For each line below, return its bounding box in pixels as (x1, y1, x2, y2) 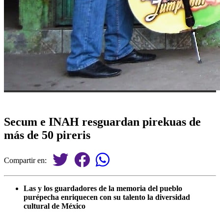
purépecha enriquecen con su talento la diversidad (24, 192, 190, 201)
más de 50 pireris (4, 128, 90, 141)
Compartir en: (4, 156, 53, 165)
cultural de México (24, 201, 85, 210)
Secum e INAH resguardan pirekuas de (4, 115, 201, 128)
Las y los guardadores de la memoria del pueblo (24, 184, 182, 192)
